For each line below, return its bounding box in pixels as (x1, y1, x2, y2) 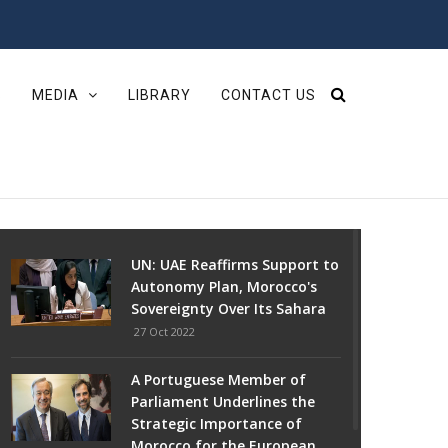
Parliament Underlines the (131, 392, 315, 412)
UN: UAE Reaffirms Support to (131, 255, 339, 275)
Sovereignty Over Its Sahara (131, 299, 326, 319)
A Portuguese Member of (131, 370, 306, 390)
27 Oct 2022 (134, 324, 195, 340)
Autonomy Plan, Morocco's (131, 277, 317, 297)
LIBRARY (128, 87, 191, 103)
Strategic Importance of (131, 414, 302, 434)
